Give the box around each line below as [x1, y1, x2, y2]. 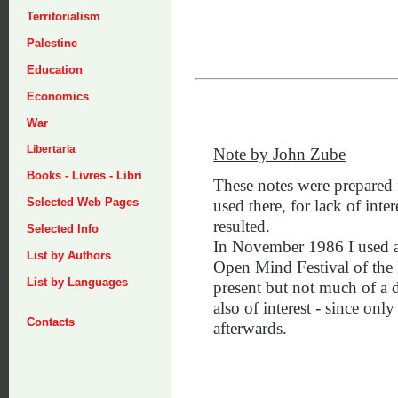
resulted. [213, 216, 270, 235]
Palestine [27, 36, 77, 50]
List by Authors [27, 249, 111, 262]
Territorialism [27, 10, 100, 23]
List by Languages [27, 275, 128, 289]
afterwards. [213, 318, 287, 338]
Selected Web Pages [27, 195, 139, 209]
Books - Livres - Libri [27, 169, 142, 182]
